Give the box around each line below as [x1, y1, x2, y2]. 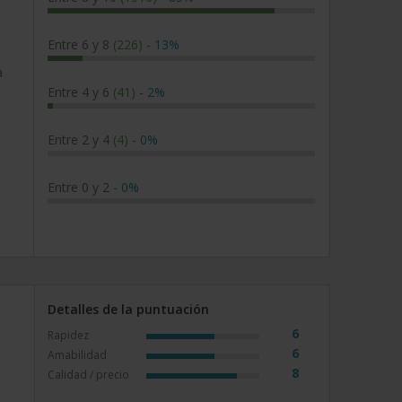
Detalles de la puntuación [48, 301, 209, 318]
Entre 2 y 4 [48, 131, 113, 148]
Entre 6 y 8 [48, 36, 113, 53]
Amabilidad [48, 347, 107, 363]
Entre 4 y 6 [48, 83, 113, 100]
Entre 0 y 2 [48, 179, 113, 196]
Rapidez [48, 328, 89, 343]
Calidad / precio [48, 367, 129, 382]
